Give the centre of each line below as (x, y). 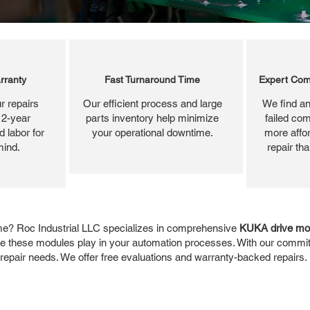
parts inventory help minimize (152, 118)
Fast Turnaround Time (152, 79)
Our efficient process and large (152, 103)
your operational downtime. (152, 132)
